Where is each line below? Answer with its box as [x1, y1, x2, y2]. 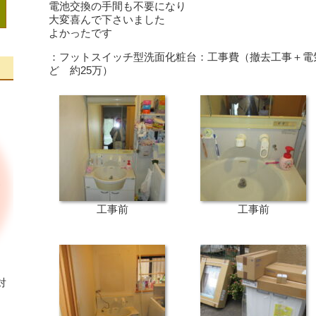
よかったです [49, 27, 112, 39]
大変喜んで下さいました [49, 13, 165, 25]
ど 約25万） [49, 64, 113, 76]
